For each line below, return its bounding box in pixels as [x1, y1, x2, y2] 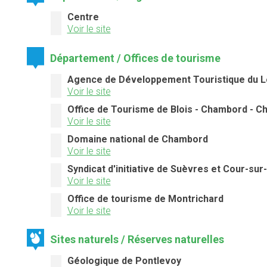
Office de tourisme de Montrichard [67, 193, 223, 204]
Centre [67, 11, 99, 23]
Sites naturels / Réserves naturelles [50, 232, 225, 246]
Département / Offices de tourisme [50, 51, 221, 64]
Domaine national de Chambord [67, 133, 208, 145]
